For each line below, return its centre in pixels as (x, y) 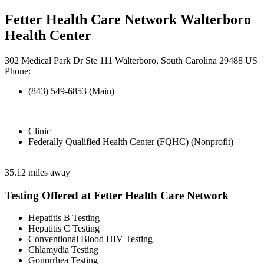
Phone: (18, 71)
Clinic (39, 131)
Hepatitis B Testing (64, 218)
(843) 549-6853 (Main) (71, 91)
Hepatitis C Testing (64, 229)
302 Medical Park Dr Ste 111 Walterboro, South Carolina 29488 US (131, 60)
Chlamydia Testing (63, 250)
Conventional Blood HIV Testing (90, 239)
